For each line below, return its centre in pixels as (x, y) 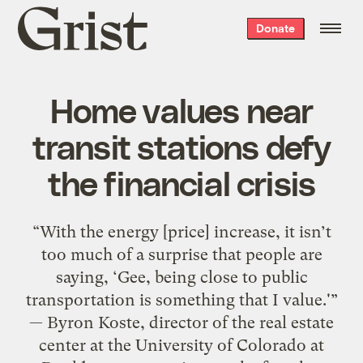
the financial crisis (181, 182)
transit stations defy (181, 145)
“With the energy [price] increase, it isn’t (181, 231)
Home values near (181, 109)
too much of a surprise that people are (181, 254)
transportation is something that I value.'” (181, 299)
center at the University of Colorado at (181, 345)
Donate (275, 28)
